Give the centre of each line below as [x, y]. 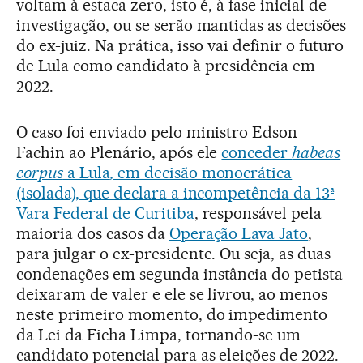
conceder [257, 152]
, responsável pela [258, 213]
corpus [40, 173]
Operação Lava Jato [239, 233]
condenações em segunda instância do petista [180, 274]
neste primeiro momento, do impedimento [172, 314]
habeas [316, 152]
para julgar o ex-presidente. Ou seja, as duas [174, 254]
